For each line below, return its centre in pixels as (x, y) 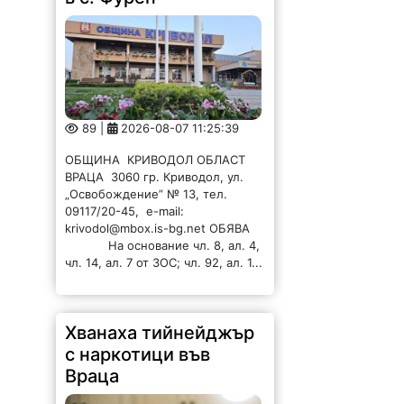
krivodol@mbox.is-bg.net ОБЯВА (161, 228)
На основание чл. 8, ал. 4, (163, 245)
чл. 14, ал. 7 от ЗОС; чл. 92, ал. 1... (164, 262)
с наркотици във (138, 354)
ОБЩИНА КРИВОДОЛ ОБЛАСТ (157, 159)
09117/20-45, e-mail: (125, 211)
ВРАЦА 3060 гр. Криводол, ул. (155, 176)
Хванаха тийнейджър (160, 332)
